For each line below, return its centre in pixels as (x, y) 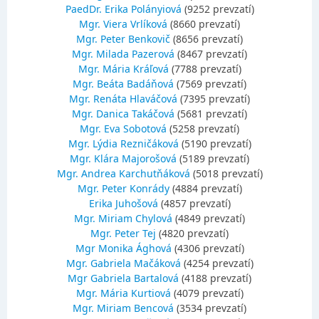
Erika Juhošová (123, 203)
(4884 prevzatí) (205, 188)
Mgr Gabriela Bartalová (123, 278)
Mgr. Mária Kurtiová (123, 293)
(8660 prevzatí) (204, 24)
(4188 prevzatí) (215, 278)
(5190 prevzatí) (215, 143)
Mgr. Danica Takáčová (123, 114)
